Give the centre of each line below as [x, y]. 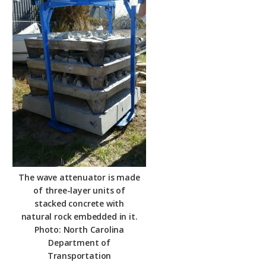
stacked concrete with [79, 204]
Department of [79, 243]
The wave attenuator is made [79, 178]
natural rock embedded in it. [79, 217]
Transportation [79, 256]
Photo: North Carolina [79, 230]
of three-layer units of [79, 191]
